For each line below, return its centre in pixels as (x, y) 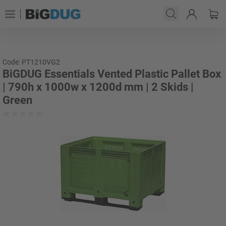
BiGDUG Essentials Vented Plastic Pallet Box (112, 74)
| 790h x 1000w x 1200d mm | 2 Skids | (98, 87)
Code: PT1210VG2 (31, 62)
